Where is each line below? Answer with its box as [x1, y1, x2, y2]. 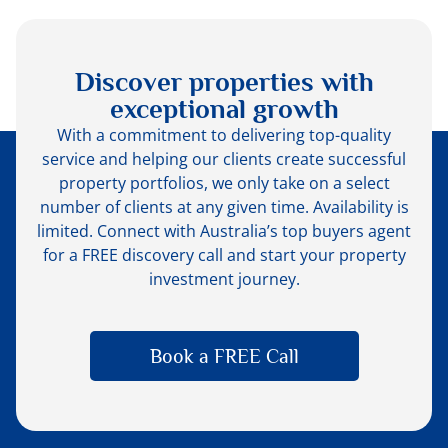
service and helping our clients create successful [42, 148, 406, 170]
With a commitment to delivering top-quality [57, 124, 391, 146]
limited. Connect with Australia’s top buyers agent [37, 220, 411, 242]
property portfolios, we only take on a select [58, 172, 390, 194]
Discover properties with [74, 67, 374, 97]
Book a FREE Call [149, 345, 299, 367]
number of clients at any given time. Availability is [39, 196, 409, 218]
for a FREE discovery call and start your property [42, 244, 406, 266]
